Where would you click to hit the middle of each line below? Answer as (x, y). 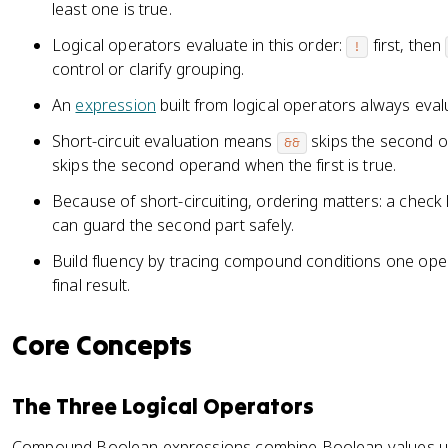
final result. (91, 285)
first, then (407, 45)
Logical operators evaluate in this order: (199, 45)
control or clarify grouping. (148, 69)
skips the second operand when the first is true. (224, 165)
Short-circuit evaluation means (164, 141)
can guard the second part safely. (173, 225)
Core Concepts (102, 345)
